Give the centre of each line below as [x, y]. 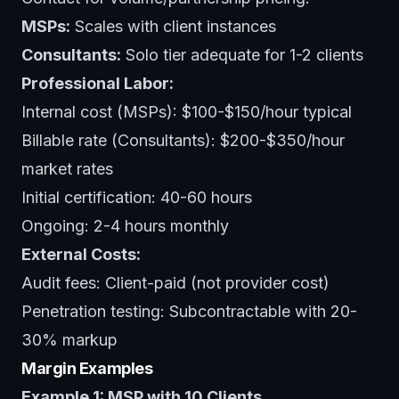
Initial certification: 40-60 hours [137, 197]
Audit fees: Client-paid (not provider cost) [175, 282]
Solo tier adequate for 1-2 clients [242, 54]
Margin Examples [87, 368]
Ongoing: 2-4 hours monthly [125, 225]
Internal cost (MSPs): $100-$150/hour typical [187, 111]
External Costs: [81, 254]
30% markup [69, 339]
